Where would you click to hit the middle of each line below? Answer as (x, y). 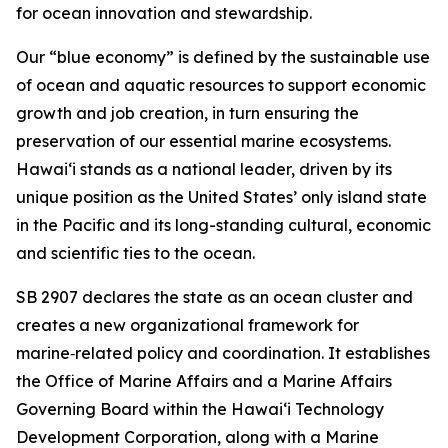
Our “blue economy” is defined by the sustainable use (223, 57)
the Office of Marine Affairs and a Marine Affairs (204, 381)
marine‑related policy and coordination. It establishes (223, 353)
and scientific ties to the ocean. (135, 253)
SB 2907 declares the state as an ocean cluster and (214, 297)
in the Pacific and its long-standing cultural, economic (223, 225)
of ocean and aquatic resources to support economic (221, 85)
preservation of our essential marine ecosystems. (203, 141)
